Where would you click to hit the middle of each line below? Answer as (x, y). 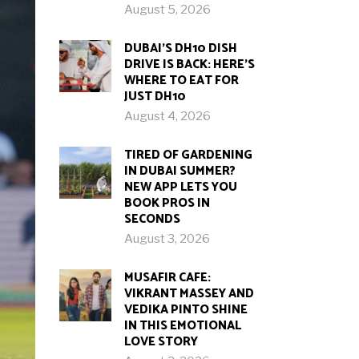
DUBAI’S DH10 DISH (180, 48)
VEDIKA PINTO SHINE (186, 310)
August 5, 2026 (167, 10)
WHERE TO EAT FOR (181, 81)
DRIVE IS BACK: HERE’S (189, 65)
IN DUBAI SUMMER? (179, 171)
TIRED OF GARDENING (188, 155)
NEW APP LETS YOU (180, 187)
